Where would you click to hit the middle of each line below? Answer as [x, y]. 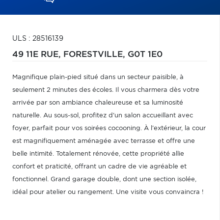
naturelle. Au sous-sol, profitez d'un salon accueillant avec [103, 116]
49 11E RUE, [38, 55]
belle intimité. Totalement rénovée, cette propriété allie [98, 154]
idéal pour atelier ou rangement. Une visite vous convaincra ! [108, 192]
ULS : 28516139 [38, 39]
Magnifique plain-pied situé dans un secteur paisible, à [98, 77]
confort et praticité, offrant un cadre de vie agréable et [99, 167]
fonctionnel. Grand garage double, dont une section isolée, [104, 179]
